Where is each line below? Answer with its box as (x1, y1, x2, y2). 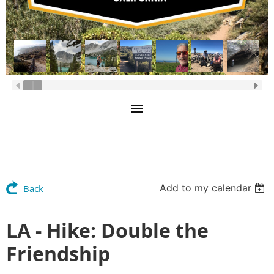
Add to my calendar (160, 182, 252, 194)
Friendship (6, 240, 110, 268)
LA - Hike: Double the (6, 217, 209, 245)
